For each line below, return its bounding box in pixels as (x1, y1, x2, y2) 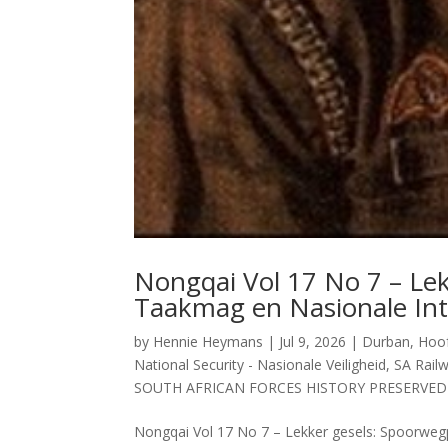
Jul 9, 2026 (279, 331, 347, 351)
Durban (362, 331, 411, 351)
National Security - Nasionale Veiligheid (134, 354, 387, 374)
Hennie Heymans (153, 331, 264, 351)
